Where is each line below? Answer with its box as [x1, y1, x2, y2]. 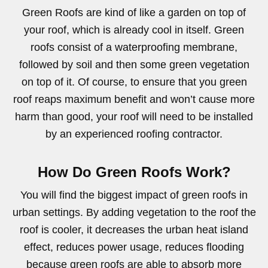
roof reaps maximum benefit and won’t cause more [13, 93, 255, 105]
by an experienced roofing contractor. [45, 127, 223, 140]
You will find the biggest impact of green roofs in [20, 188, 248, 201]
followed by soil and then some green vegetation [19, 58, 249, 71]
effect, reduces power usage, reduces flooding [24, 240, 244, 253]
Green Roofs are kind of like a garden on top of [22, 6, 246, 19]
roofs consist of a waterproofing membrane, [31, 41, 237, 53]
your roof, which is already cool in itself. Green [24, 23, 244, 36]
